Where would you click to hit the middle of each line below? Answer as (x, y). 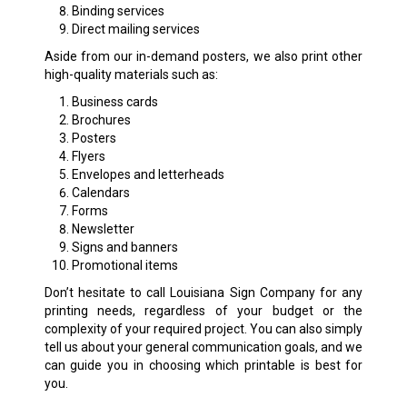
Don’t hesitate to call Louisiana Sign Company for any (203, 292)
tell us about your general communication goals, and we (203, 347)
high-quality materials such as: (131, 74)
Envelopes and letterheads (148, 174)
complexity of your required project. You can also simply (203, 328)
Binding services (118, 10)
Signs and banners (124, 247)
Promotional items (124, 265)
